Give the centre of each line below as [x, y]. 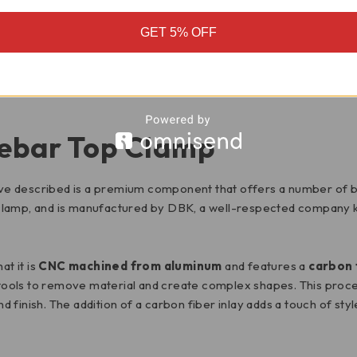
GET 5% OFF [178, 32]
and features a [265, 266]
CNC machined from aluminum [130, 266]
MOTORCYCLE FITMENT [160, 64]
